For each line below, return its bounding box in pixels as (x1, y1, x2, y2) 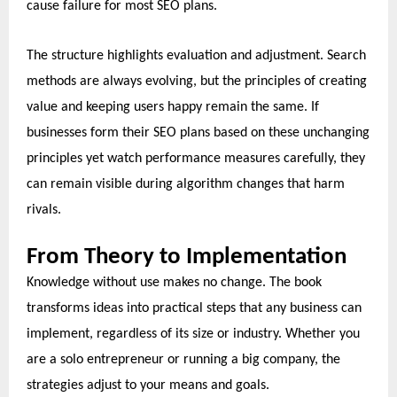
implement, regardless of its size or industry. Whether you (27, 327, 360, 342)
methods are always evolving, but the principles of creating (27, 74, 367, 90)
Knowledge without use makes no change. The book (27, 276, 322, 291)
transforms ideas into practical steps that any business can (27, 301, 362, 316)
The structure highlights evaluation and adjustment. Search (27, 49, 366, 64)
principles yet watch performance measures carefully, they (27, 152, 365, 167)
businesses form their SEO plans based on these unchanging (27, 126, 370, 141)
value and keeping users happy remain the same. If (27, 100, 319, 115)
